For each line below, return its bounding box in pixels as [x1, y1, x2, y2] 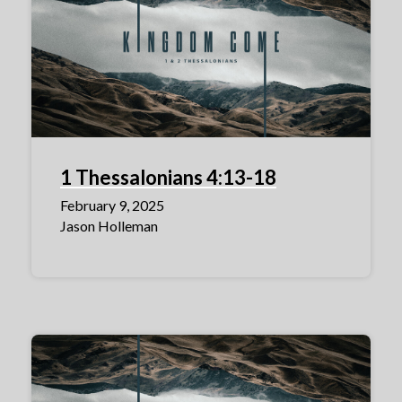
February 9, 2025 [60, 196, 164, 214]
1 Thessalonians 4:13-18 [60, 164, 276, 189]
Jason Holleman [60, 216, 158, 234]
